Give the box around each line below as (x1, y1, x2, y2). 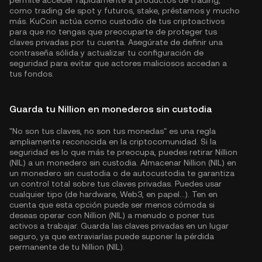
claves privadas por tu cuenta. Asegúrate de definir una (9, 37, 223, 47)
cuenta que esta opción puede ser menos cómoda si (9, 200, 215, 210)
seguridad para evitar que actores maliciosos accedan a (9, 58, 227, 68)
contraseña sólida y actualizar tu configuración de (9, 48, 204, 58)
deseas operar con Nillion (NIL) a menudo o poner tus (9, 211, 214, 220)
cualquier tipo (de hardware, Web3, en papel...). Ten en (9, 189, 218, 199)
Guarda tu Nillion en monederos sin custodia (9, 104, 212, 115)
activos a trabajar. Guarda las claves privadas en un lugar (9, 221, 229, 231)
